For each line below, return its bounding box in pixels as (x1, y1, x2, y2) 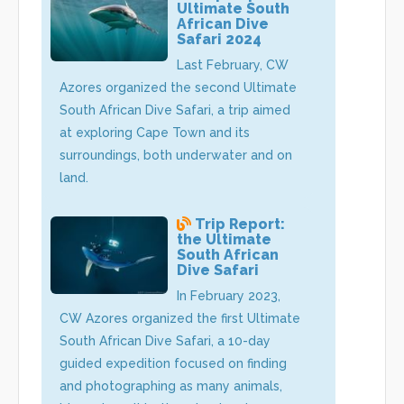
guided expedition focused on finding (60, 355, 287, 371)
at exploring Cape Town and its (60, 124, 250, 140)
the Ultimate (177, 230, 271, 248)
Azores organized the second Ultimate (60, 79, 297, 95)
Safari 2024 (177, 30, 262, 48)
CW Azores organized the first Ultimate (60, 310, 300, 326)
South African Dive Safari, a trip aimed (60, 102, 290, 117)
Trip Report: (195, 215, 285, 233)
